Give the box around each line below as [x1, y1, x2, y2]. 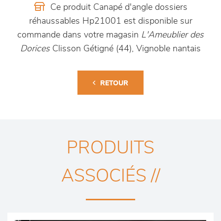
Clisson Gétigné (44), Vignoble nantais [50, 44, 201, 54]
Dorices [20, 44, 50, 54]
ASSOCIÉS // [61, 167, 160, 185]
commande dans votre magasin [17, 31, 141, 40]
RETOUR [100, 80, 128, 87]
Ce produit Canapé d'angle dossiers [47, 3, 187, 12]
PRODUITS [67, 139, 154, 157]
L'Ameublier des [141, 31, 204, 40]
